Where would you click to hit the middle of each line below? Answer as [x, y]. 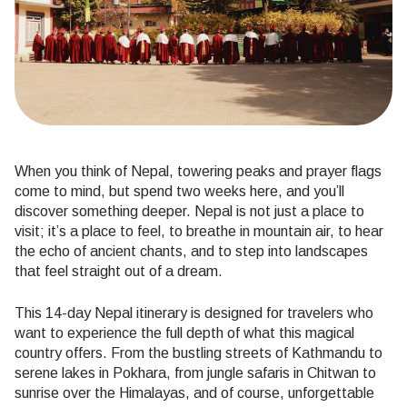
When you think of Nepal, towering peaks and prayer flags [198, 172]
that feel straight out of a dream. [119, 272]
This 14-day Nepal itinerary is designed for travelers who [194, 313]
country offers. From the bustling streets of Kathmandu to [199, 353]
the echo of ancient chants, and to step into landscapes [191, 252]
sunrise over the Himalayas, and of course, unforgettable [194, 393]
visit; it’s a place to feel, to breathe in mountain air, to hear [199, 232]
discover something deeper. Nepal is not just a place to [189, 212]
